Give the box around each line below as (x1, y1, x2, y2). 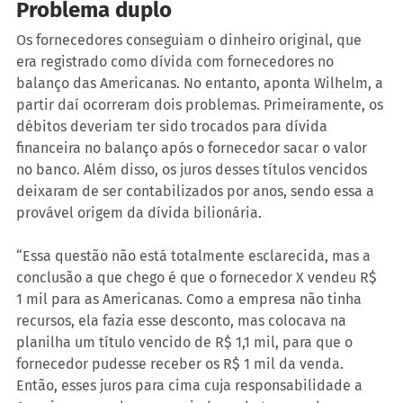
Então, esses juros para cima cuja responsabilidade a (16, 377, 366, 395)
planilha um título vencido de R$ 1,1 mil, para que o (16, 334, 356, 352)
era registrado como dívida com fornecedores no (16, 53, 337, 71)
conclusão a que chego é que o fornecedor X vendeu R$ (16, 269, 381, 287)
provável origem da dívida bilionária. (16, 204, 262, 222)
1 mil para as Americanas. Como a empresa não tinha (16, 291, 365, 309)
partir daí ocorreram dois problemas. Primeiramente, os (16, 96, 387, 114)
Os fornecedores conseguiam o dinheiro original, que (16, 31, 365, 49)
